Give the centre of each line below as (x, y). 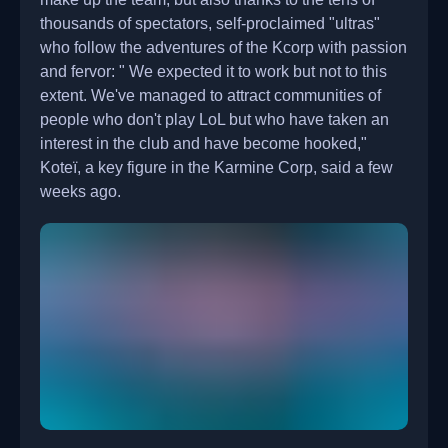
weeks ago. (80, 191)
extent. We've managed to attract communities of (210, 95)
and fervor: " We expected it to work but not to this (213, 71)
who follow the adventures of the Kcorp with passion (223, 47)
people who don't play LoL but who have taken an (214, 119)
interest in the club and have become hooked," (203, 143)
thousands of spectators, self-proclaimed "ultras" (210, 23)
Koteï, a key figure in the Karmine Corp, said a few (216, 167)
